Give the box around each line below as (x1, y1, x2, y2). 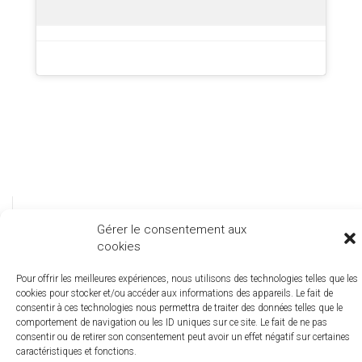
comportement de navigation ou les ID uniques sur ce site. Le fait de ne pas (16, 317, 327, 328)
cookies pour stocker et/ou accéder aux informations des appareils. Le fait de (16, 288, 333, 299)
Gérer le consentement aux (97, 222, 246, 237)
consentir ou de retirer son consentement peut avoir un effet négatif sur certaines (16, 331, 350, 343)
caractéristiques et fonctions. (16, 346, 137, 357)
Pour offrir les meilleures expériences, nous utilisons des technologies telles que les (16, 273, 358, 284)
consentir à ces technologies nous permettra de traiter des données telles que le (16, 302, 343, 314)
